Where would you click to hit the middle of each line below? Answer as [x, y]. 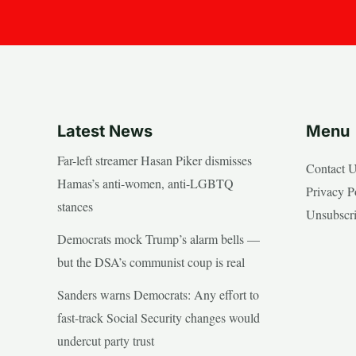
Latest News [105, 131]
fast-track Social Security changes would [159, 317]
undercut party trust [106, 340]
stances [75, 206]
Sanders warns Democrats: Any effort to [158, 294]
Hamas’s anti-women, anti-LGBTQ [145, 183]
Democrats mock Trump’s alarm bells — [159, 238]
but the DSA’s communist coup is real [151, 261]
